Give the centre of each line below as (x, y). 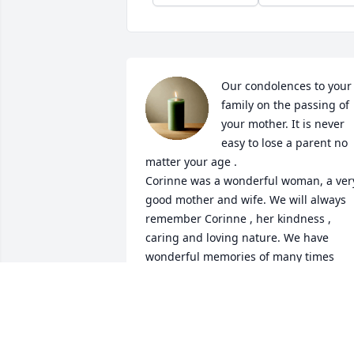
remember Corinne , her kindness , (238, 219)
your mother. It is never (283, 124)
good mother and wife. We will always (246, 200)
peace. (164, 295)
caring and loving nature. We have (237, 238)
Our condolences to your (286, 86)
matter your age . (193, 162)
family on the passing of (285, 105)
